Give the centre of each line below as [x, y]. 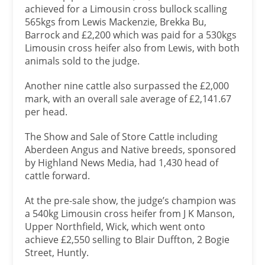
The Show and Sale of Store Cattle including [122, 137]
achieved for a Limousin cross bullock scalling [126, 9]
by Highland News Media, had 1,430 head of [122, 163]
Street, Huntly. [57, 253]
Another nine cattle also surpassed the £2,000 [127, 86]
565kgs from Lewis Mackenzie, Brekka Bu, [116, 22]
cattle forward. [60, 176]
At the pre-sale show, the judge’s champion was [131, 201]
